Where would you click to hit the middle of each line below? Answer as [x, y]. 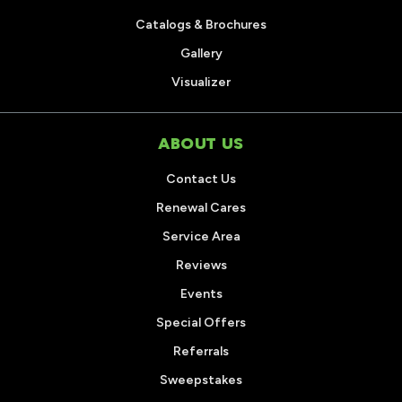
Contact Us [201, 179]
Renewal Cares [201, 208]
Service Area [201, 237]
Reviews [201, 266]
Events [201, 294]
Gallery [201, 54]
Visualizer [201, 83]
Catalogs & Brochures [201, 25]
